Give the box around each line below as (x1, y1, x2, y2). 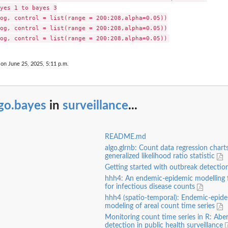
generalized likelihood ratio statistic (104, 153, 217, 160)
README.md (104, 133, 146, 141)
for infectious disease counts (104, 183, 197, 191)
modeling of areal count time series (104, 203, 217, 210)
